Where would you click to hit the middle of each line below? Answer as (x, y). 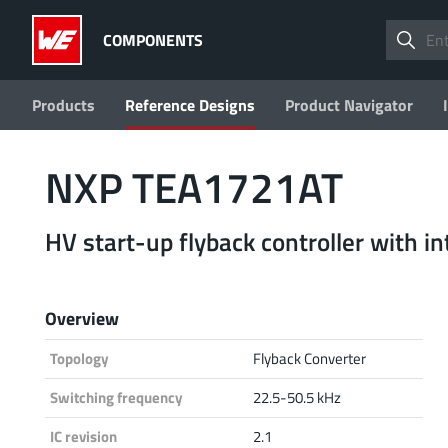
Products (63, 105)
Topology (79, 358)
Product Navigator (349, 105)
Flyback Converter (309, 358)
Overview (82, 317)
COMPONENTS (153, 39)
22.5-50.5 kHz (297, 397)
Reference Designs (190, 105)
